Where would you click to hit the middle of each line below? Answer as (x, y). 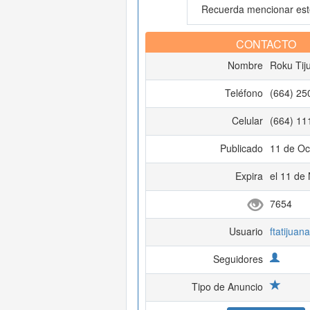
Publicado (241, 148)
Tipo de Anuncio (227, 286)
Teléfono (244, 93)
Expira (249, 176)
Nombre (245, 65)
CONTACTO (266, 44)
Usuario (246, 231)
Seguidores (238, 259)
